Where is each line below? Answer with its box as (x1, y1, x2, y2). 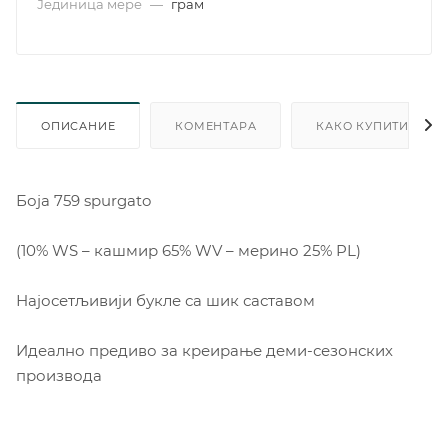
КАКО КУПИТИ (316, 118, 410, 133)
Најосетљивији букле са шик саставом (16, 290, 315, 310)
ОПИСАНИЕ (41, 118, 116, 133)
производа (16, 365, 102, 385)
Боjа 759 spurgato (16, 190, 151, 210)
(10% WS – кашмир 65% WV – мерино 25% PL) (16, 240, 361, 260)
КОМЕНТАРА (175, 118, 257, 133)
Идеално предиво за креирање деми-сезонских (16, 340, 393, 360)
